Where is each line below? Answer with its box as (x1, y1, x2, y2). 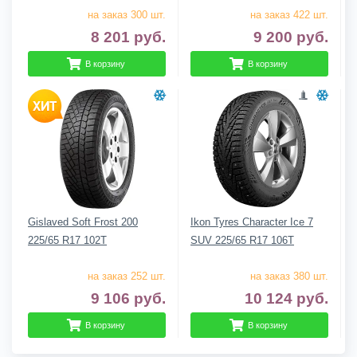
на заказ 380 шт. (250, 269, 328, 282)
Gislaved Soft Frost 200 (28, 215, 138, 228)
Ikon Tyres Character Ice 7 (190, 215, 313, 228)
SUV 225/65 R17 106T (190, 233, 294, 246)
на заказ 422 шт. (250, 8, 328, 21)
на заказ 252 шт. (88, 269, 166, 282)
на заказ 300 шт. (88, 8, 166, 21)
